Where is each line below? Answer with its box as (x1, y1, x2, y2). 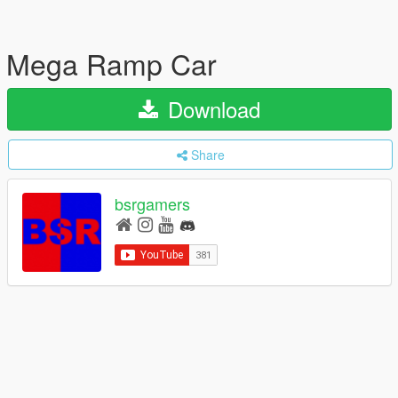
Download (162, 93, 260, 124)
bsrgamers (115, 192, 190, 216)
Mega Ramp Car (6, 43, 217, 84)
